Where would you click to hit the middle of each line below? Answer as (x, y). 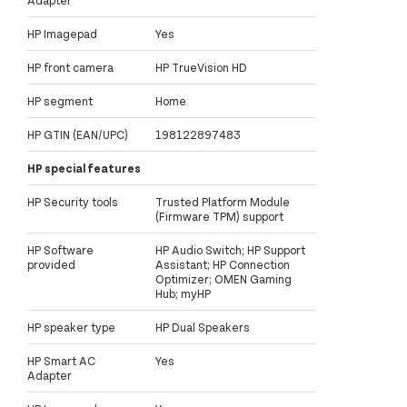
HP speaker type (71, 327)
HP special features (84, 168)
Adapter (50, 375)
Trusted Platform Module (223, 201)
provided (51, 264)
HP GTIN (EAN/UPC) (78, 134)
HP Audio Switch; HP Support (230, 249)
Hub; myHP (183, 293)
